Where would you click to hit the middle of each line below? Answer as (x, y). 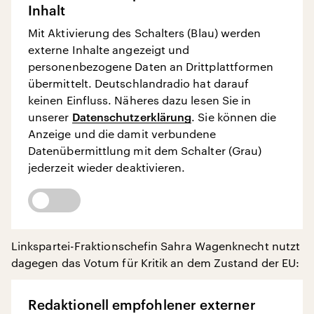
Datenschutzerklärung (132, 116)
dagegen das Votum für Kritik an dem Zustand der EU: (156, 262)
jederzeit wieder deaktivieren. (107, 167)
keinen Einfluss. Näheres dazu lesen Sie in (140, 100)
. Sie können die (234, 116)
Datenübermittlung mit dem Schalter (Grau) (145, 150)
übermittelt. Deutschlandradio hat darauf (139, 83)
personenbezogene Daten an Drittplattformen (151, 66)
